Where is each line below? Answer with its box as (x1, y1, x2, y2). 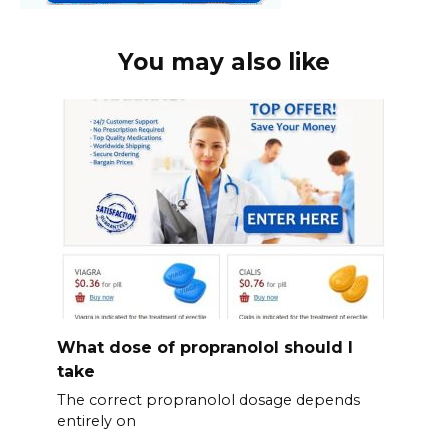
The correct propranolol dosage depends (56, 390, 360, 409)
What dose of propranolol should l (56, 337, 353, 357)
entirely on (56, 411, 136, 430)
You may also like (118, 48, 330, 77)
